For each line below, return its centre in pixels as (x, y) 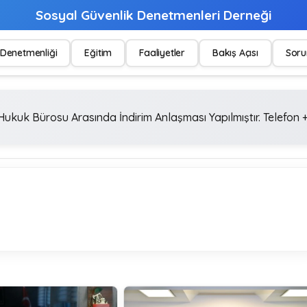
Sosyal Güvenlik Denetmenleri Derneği (153, 15)
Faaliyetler (162, 52)
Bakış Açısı (235, 52)
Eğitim (98, 52)
